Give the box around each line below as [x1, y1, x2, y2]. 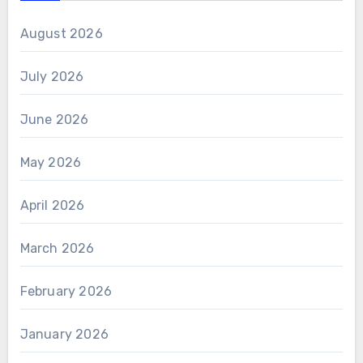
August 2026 [19, 25, 103, 41]
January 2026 [19, 326, 109, 342]
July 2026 [19, 68, 84, 84]
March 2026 [19, 240, 95, 256]
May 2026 [19, 154, 82, 170]
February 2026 [19, 283, 113, 299]
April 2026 [19, 197, 85, 213]
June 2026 [19, 111, 89, 127]
